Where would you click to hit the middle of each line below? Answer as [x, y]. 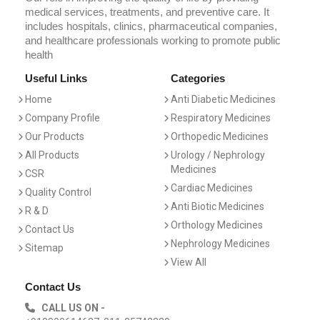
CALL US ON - [70, 307]
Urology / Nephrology [218, 155]
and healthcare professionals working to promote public [153, 40]
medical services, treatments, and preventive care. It [147, 11]
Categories [198, 78]
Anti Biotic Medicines [217, 206]
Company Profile [62, 117]
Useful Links [56, 78]
